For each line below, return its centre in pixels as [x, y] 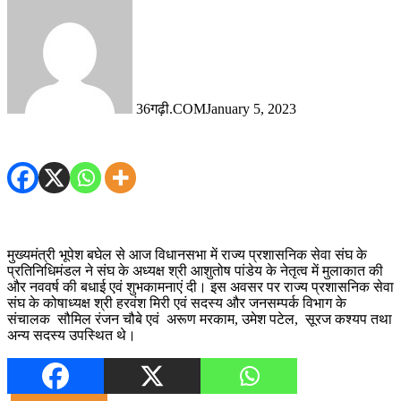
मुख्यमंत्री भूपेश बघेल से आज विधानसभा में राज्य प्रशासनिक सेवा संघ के [187, 255]
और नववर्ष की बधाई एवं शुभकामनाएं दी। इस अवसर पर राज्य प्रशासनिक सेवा [200, 287]
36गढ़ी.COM [171, 108]
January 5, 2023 [251, 108]
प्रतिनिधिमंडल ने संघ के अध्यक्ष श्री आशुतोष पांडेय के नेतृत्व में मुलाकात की [195, 271]
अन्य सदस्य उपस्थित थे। [72, 336]
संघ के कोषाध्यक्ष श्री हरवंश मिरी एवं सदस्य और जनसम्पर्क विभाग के [177, 303]
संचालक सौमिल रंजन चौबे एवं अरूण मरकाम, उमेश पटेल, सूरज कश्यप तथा [200, 320]
